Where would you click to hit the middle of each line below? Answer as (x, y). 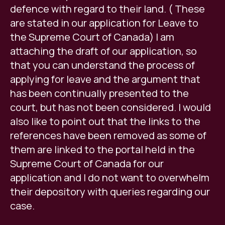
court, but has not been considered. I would (110, 107)
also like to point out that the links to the (105, 122)
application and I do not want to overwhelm (110, 178)
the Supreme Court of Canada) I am (92, 37)
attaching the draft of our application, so (103, 51)
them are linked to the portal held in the (102, 150)
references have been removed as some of (108, 136)
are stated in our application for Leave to (104, 23)
